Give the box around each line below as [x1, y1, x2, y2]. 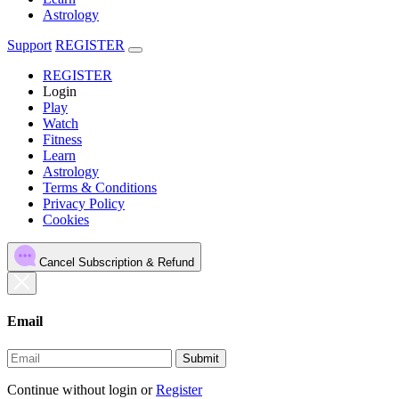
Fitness [43, 132, 82, 147]
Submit [183, 351, 219, 365]
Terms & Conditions [43, 180, 157, 195]
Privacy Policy [43, 196, 125, 211]
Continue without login [7, 381, 137, 397]
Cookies [43, 212, 89, 227]
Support [7, 37, 52, 53]
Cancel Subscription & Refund [158, 256, 194, 269]
